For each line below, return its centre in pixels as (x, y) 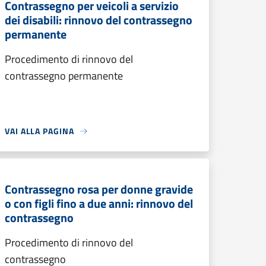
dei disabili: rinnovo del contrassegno (99, 20)
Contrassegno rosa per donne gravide (99, 189)
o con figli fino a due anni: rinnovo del (99, 203)
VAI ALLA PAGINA (39, 131)
